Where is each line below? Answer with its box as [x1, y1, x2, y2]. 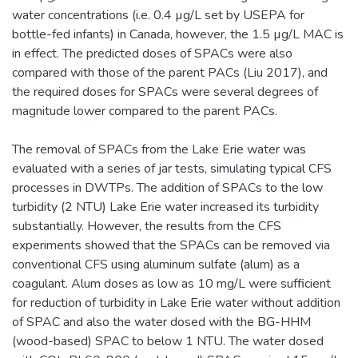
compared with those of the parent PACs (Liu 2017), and [12, 63, 328, 82]
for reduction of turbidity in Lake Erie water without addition [12, 293, 340, 312]
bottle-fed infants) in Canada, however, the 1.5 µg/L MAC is [12, 25, 344, 43]
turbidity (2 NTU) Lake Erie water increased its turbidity [12, 197, 319, 216]
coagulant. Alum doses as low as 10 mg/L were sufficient [12, 274, 331, 292]
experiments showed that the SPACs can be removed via [12, 236, 330, 254]
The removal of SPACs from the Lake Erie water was [12, 140, 306, 158]
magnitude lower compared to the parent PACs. [12, 101, 277, 120]
